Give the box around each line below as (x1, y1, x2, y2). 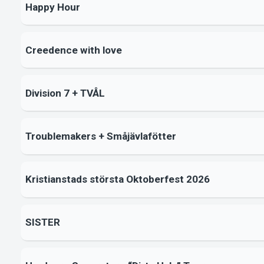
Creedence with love (25, 44, 122, 56)
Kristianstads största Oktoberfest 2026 (25, 173, 210, 186)
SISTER (25, 216, 60, 229)
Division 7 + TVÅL (25, 87, 105, 99)
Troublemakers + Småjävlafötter (25, 130, 176, 143)
